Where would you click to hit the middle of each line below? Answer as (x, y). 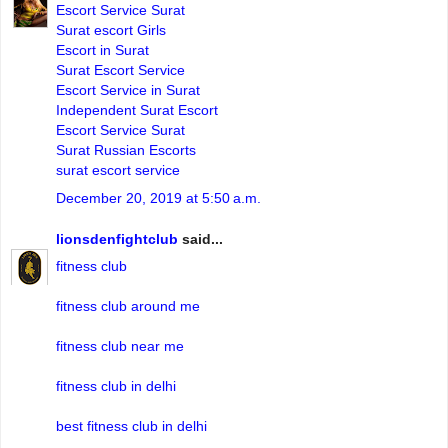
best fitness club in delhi (131, 426)
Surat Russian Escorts (126, 150)
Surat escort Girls (111, 30)
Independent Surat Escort (137, 110)
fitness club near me (120, 346)
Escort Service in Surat (128, 90)
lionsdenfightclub (117, 239)
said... (200, 239)
